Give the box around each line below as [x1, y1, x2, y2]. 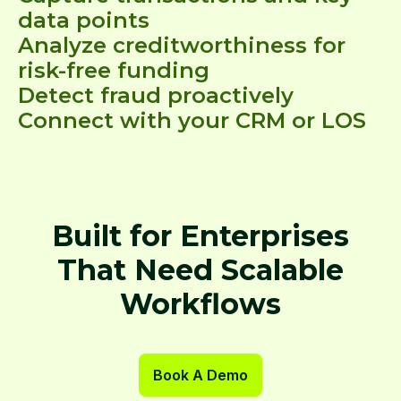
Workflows [120, 286, 281, 321]
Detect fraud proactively [18, 81, 294, 108]
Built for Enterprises [52, 218, 349, 253]
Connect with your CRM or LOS [18, 107, 366, 133]
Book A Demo [153, 365, 248, 384]
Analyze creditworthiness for [18, 31, 346, 58]
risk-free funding [18, 56, 209, 83]
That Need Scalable [57, 252, 344, 287]
